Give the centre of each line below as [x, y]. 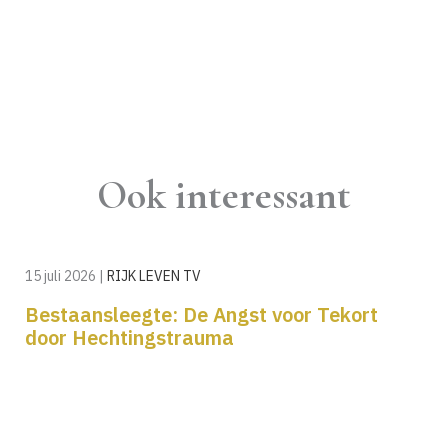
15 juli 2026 [62, 275]
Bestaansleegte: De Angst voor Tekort [201, 314]
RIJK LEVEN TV [154, 275]
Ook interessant [224, 194]
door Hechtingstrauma [129, 337]
